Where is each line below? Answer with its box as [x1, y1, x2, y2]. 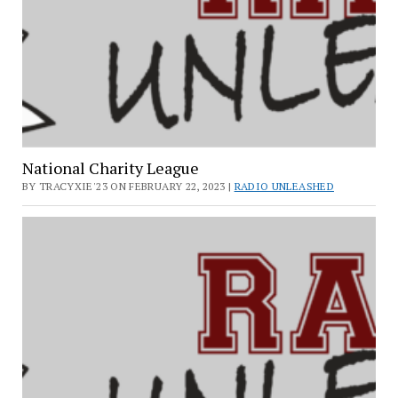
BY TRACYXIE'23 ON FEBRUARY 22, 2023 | [21, 179, 235, 194]
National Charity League [21, 157, 199, 179]
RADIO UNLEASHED [234, 179, 334, 194]
